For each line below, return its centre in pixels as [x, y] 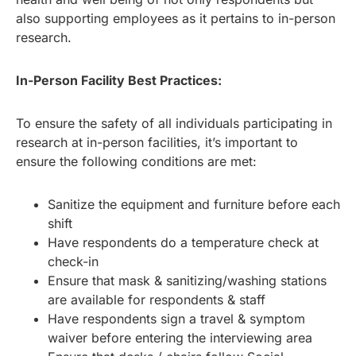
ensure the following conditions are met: [136, 161]
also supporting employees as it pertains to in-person [176, 18]
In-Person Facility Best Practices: [119, 80]
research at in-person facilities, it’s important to [157, 142]
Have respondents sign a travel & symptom [176, 318]
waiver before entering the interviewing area [180, 337]
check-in [73, 261]
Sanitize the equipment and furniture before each [194, 204]
